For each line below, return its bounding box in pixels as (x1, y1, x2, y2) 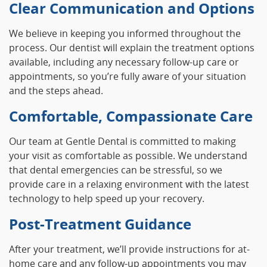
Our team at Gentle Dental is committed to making (9, 135, 236, 148)
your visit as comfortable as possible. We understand (9, 149, 247, 163)
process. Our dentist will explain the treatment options (9, 41, 254, 55)
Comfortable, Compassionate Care (9, 106, 253, 126)
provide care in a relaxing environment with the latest (9, 178, 249, 191)
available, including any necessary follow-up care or (9, 55, 239, 69)
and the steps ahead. (9, 84, 103, 98)
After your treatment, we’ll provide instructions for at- (9, 243, 250, 256)
